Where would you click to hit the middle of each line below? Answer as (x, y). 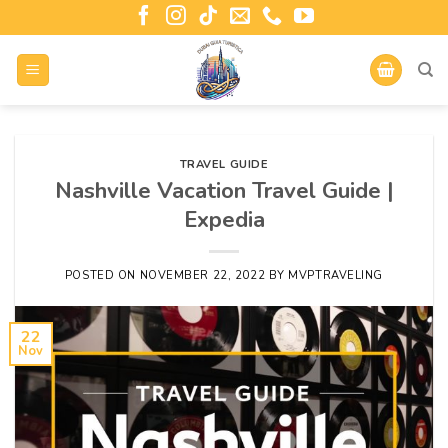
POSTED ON (102, 275)
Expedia (224, 219)
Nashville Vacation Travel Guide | (224, 190)
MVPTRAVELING (336, 275)
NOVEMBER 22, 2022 (202, 275)
